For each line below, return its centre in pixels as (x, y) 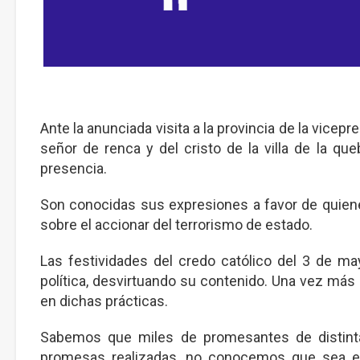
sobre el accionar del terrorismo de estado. (176, 224)
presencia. (74, 168)
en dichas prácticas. (104, 301)
